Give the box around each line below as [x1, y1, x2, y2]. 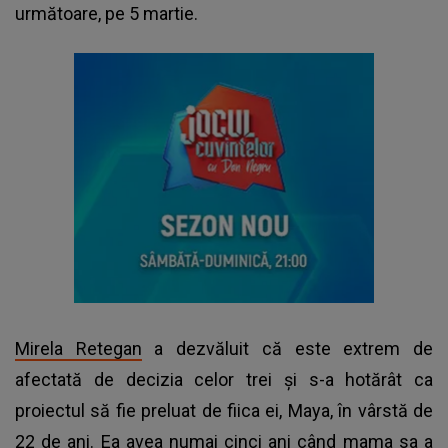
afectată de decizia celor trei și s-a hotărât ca [15, 368, 433, 390]
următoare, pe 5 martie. [15, 2, 198, 24]
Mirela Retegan [15, 337, 142, 359]
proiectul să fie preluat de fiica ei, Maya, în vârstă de [15, 399, 433, 421]
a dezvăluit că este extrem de [141, 337, 434, 359]
